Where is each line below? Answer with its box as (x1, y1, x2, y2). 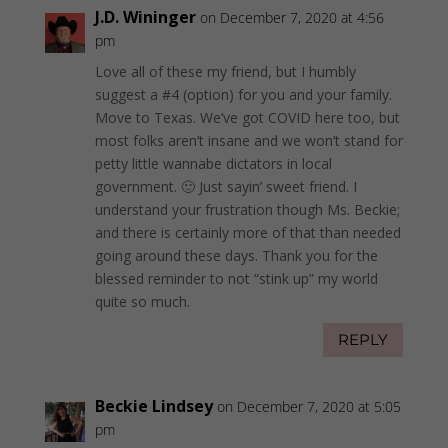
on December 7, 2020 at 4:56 (199, 7, 384, 27)
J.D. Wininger (94, 5, 196, 28)
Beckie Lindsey (94, 394, 213, 417)
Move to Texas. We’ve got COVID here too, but (94, 107, 400, 127)
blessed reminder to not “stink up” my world (94, 268, 378, 288)
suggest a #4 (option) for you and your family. (94, 84, 392, 104)
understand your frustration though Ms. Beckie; (94, 199, 400, 219)
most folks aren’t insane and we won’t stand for (94, 130, 403, 150)
